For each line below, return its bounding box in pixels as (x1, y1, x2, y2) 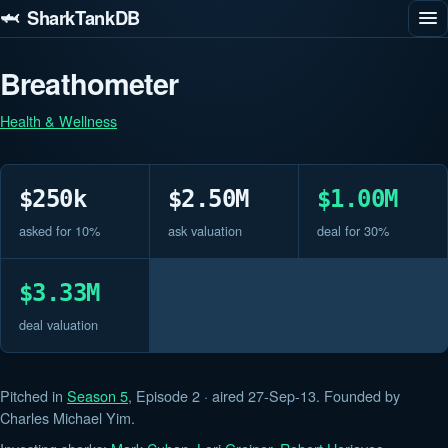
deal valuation (18, 314, 98, 334)
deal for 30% (316, 220, 389, 240)
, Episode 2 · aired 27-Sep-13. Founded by (128, 384, 400, 406)
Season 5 (67, 384, 128, 406)
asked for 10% (18, 220, 100, 240)
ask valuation (167, 220, 242, 240)
